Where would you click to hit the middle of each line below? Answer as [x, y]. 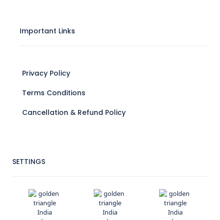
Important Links [47, 31]
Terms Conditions [54, 93]
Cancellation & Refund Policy [74, 113]
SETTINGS [29, 162]
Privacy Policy [46, 73]
